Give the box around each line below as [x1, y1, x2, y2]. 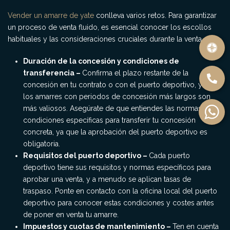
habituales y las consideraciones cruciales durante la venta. [8, 35, 203, 43]
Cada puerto [149, 151, 190, 160]
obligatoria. [23, 140, 60, 148]
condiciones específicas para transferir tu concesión [23, 116, 196, 124]
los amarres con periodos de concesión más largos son [23, 92, 210, 101]
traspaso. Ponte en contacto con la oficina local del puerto [23, 187, 217, 195]
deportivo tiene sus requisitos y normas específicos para [23, 163, 211, 171]
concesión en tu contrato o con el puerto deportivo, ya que [23, 81, 221, 89]
